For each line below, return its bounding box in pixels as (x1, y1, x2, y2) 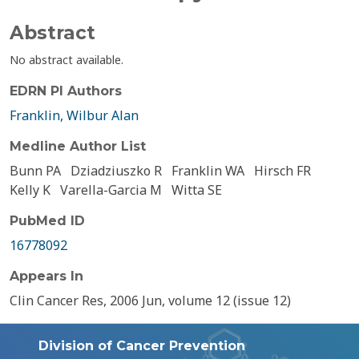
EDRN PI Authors (10, 83, 122, 99)
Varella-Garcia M (60, 181, 162, 199)
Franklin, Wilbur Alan (10, 107, 139, 124)
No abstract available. (10, 52, 123, 67)
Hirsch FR (254, 162, 311, 179)
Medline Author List (10, 139, 146, 154)
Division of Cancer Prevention (38, 338, 245, 353)
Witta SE (171, 181, 222, 199)
